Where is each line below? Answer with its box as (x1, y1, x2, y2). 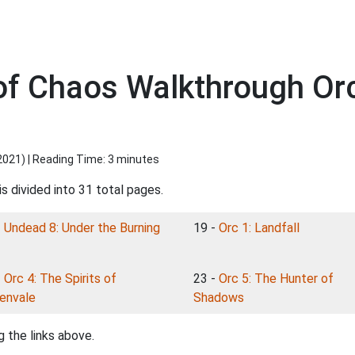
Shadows (193, 290, 244, 305)
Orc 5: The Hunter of (219, 271, 334, 286)
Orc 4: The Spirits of (4, 271, 116, 286)
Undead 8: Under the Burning (4, 220, 160, 235)
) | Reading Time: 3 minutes (21, 153, 159, 166)
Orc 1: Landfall (219, 220, 300, 235)
